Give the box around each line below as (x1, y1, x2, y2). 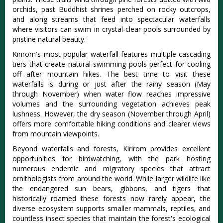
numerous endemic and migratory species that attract (12, 164, 211, 174)
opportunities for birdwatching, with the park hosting (12, 154, 211, 164)
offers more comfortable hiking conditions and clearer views (12, 119, 211, 129)
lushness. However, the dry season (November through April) (12, 109, 211, 119)
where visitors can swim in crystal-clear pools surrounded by (12, 24, 211, 34)
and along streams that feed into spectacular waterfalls (12, 14, 211, 24)
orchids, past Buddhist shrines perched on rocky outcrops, (12, 4, 211, 14)
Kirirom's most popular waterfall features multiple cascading (12, 49, 211, 59)
